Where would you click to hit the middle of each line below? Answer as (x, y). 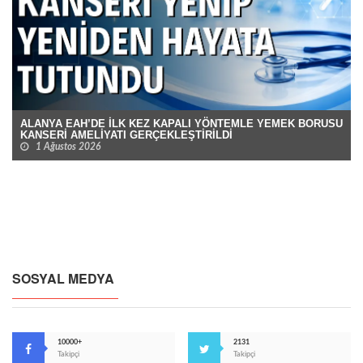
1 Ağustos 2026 (68, 146)
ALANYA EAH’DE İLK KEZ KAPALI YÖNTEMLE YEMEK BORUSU (181, 123)
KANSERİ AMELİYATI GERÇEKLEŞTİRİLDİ (126, 135)
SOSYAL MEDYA (63, 278)
